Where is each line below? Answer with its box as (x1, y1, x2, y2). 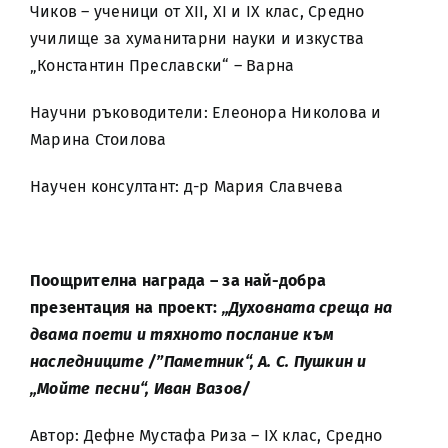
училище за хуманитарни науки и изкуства (30, 29, 365, 48)
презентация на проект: (30, 298, 222, 317)
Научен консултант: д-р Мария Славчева (30, 177, 343, 196)
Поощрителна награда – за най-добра (30, 271, 327, 290)
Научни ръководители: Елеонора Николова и (30, 103, 382, 122)
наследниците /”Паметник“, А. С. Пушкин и (30, 352, 367, 371)
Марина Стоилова (30, 130, 167, 149)
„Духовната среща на (221, 298, 393, 317)
